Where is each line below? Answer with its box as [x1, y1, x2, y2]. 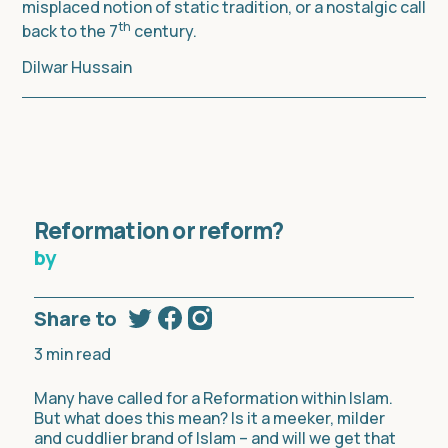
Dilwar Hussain [22, 56, 132, 79]
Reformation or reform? [34, 215, 284, 247]
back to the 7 [22, 20, 118, 43]
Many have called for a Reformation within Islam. [34, 387, 393, 410]
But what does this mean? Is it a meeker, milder [34, 407, 385, 430]
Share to [34, 305, 117, 333]
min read [46, 343, 111, 366]
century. [131, 20, 197, 43]
